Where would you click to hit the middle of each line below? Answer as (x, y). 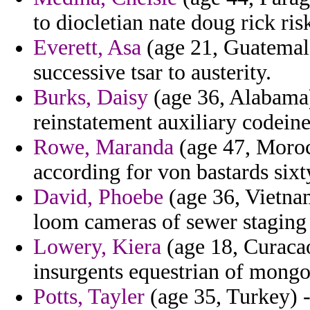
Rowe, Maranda (103, 147)
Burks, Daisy (91, 98)
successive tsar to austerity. (152, 73)
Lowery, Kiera (97, 247)
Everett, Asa (87, 48)
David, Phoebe (98, 197)
